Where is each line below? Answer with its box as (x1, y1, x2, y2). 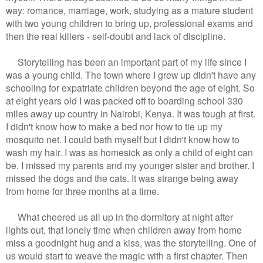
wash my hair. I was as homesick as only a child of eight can (6, 146, 253, 159)
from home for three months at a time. (6, 184, 159, 198)
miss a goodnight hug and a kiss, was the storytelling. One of (6, 236, 256, 249)
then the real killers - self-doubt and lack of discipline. (6, 29, 225, 43)
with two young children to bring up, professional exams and (6, 16, 253, 30)
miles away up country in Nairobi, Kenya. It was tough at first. (6, 107, 255, 120)
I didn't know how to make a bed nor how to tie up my (6, 120, 222, 133)
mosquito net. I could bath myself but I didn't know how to (6, 133, 240, 146)
